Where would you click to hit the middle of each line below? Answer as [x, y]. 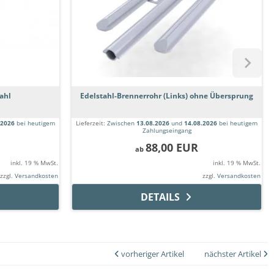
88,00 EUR [172, 148]
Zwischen [122, 123]
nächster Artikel [234, 254]
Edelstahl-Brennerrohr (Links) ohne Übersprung [167, 96]
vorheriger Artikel [152, 254]
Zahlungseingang [167, 131]
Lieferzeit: [91, 123]
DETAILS [160, 197]
